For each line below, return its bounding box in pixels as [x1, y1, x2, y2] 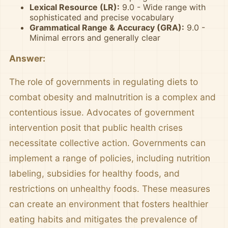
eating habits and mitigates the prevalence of [9, 214, 197, 224]
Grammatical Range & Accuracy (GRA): [30, 22, 184, 33]
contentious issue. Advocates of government [9, 107, 194, 118]
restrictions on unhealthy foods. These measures [9, 183, 210, 194]
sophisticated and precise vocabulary [30, 12, 174, 22]
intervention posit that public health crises [9, 122, 183, 133]
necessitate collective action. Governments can [9, 137, 206, 148]
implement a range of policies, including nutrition [9, 153, 210, 163]
